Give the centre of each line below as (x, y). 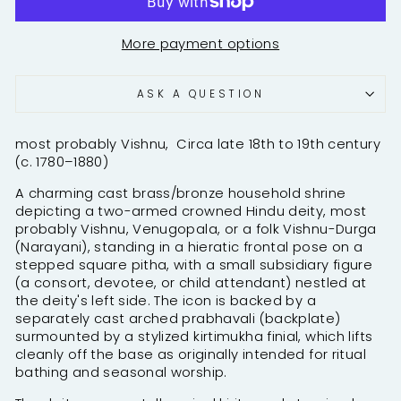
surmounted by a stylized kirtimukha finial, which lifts (194, 336)
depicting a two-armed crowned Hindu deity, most (191, 211)
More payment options (200, 43)
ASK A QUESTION (200, 94)
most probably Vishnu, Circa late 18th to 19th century (198, 144)
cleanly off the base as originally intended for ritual (191, 354)
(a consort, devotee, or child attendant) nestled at (191, 282)
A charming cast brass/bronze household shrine (181, 193)
